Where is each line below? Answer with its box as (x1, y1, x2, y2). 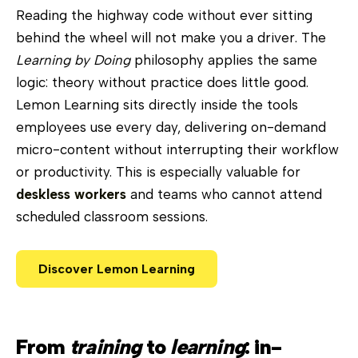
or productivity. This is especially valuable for (16, 163, 300, 180)
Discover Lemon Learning (38, 261, 195, 276)
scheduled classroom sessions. (16, 208, 208, 225)
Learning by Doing (16, 51, 130, 68)
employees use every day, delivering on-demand (16, 118, 326, 135)
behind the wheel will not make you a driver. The (16, 29, 326, 46)
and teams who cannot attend (126, 185, 322, 202)
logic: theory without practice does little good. (16, 74, 308, 90)
